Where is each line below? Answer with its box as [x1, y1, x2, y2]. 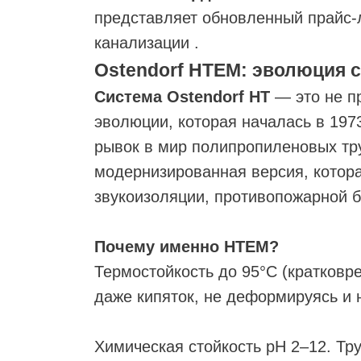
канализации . [94, 34, 199, 52]
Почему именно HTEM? [94, 238, 279, 255]
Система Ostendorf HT [94, 88, 275, 106]
